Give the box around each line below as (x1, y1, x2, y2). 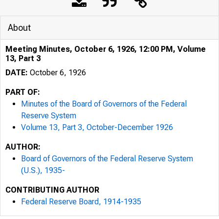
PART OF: (5, 88, 40, 97)
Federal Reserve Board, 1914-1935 (21, 197, 141, 206)
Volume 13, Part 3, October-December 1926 (21, 123, 173, 132)
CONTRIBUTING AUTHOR (5, 185, 99, 195)
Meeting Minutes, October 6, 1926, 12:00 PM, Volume (5, 44, 206, 54)
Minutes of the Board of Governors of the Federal (21, 99, 187, 109)
